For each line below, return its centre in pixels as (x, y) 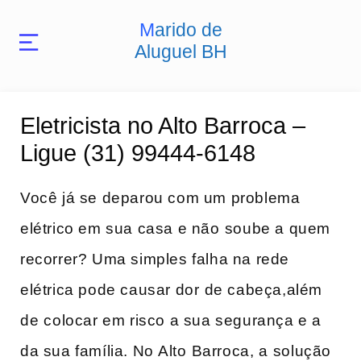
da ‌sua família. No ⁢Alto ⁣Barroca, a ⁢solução (176, 351)
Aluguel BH (180, 52)
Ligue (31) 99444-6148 (138, 153)
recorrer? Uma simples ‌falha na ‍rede (155, 259)
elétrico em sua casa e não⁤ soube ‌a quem (176, 228)
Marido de (147, 30)
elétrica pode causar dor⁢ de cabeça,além (172, 290)
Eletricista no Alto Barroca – (163, 126)
